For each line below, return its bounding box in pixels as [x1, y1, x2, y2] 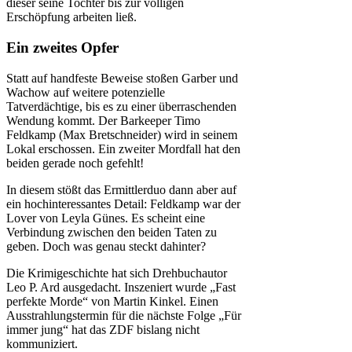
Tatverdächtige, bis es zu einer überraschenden [6, 99, 236, 113]
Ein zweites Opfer [6, 38, 119, 56]
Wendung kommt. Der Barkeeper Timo [6, 113, 200, 127]
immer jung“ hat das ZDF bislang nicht [6, 322, 200, 336]
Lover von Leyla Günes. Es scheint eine [6, 211, 205, 225]
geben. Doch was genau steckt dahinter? [6, 239, 206, 253]
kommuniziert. [6, 336, 78, 350]
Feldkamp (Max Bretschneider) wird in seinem [6, 127, 237, 141]
